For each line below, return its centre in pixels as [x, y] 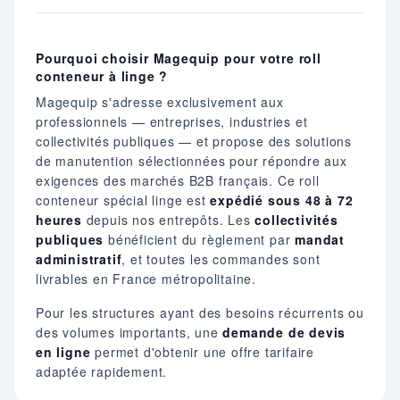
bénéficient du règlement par [200, 239]
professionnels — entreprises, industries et [172, 121]
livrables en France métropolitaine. [146, 278]
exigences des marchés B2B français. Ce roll [178, 180]
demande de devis [284, 332]
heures [59, 219]
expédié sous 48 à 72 [282, 200]
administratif [79, 258]
